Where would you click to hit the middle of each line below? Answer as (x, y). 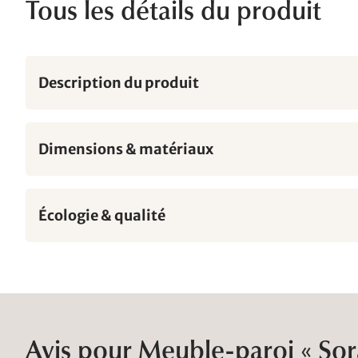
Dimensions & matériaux (126, 149)
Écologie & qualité (102, 215)
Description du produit (119, 83)
